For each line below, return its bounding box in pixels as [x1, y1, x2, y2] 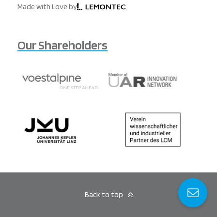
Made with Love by [17, 2, 77, 11]
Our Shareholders [17, 37, 108, 52]
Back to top [84, 190, 123, 199]
